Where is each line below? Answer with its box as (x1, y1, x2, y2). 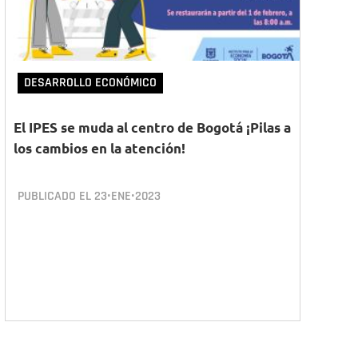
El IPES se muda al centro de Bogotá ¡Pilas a (14, 119, 291, 136)
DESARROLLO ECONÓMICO (24, 74, 157, 91)
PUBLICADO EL (18, 188, 94, 205)
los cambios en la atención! (14, 140, 185, 157)
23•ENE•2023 (94, 188, 161, 205)
